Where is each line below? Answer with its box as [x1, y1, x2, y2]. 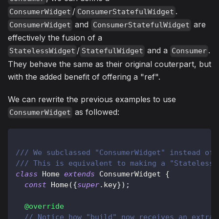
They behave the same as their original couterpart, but [8, 59, 211, 69]
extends [64, 169, 95, 178]
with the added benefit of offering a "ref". [8, 71, 160, 82]
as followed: [72, 107, 120, 117]
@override [24, 201, 64, 211]
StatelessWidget [9, 46, 76, 56]
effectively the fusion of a [8, 33, 102, 43]
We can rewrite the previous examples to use [8, 94, 176, 104]
